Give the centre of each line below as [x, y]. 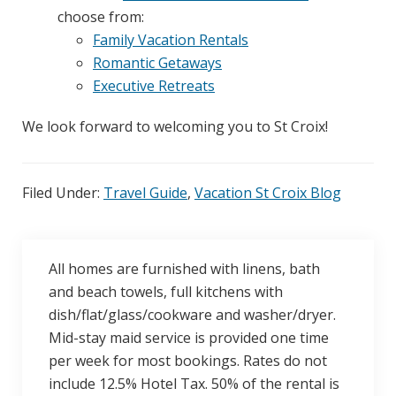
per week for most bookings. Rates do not [188, 361]
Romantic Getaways [157, 63]
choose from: [101, 17]
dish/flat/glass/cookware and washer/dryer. [192, 315]
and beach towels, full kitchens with [166, 292]
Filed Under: [63, 193]
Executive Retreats [154, 86]
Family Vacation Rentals [171, 40]
